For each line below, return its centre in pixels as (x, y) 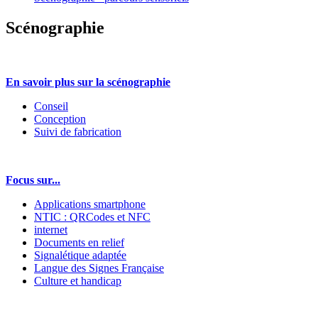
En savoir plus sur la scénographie (88, 82)
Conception (60, 119)
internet (51, 229)
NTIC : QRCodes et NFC (92, 216)
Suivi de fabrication (78, 131)
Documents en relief (79, 242)
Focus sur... (33, 180)
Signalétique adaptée (80, 255)
